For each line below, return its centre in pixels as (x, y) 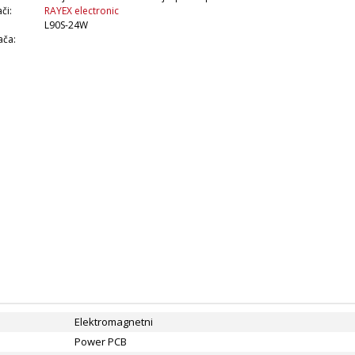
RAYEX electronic (82, 10)
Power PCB (101, 341)
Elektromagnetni (114, 321)
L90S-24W (67, 25)
